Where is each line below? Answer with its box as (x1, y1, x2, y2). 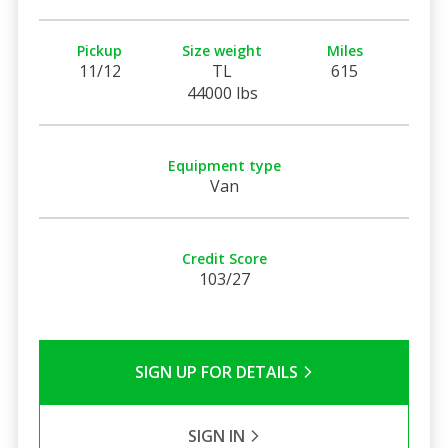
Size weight (182, 40, 263, 60)
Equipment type (167, 155, 281, 175)
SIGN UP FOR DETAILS (134, 360, 302, 383)
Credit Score (181, 248, 267, 268)
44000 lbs (186, 81, 258, 104)
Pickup (77, 40, 123, 60)
